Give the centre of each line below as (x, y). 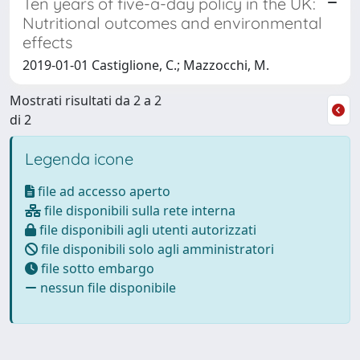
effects (47, 42)
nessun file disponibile (106, 287)
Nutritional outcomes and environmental (172, 22)
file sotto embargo (96, 268)
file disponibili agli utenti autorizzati (146, 229)
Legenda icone (79, 158)
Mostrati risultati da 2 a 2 (86, 100)
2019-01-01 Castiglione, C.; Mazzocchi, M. (146, 65)
